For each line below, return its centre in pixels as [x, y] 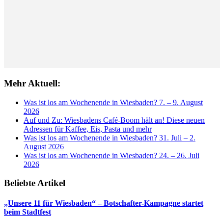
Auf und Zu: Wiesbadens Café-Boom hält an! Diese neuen [114, 120]
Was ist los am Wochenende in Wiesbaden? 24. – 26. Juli [111, 155]
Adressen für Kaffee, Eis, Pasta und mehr [88, 129]
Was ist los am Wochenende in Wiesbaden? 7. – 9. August [113, 102]
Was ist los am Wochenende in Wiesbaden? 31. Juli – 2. [110, 137]
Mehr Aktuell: [32, 83]
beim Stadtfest [27, 212]
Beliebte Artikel [35, 183]
